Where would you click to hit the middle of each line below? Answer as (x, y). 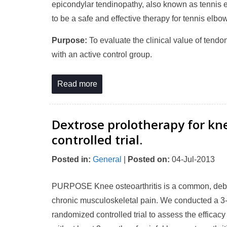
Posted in (70, 159)
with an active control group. (102, 54)
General (107, 159)
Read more (77, 84)
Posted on (147, 159)
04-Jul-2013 (192, 159)
